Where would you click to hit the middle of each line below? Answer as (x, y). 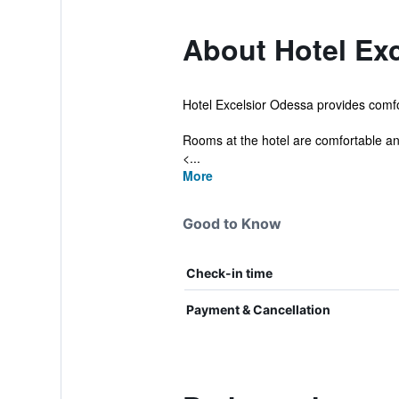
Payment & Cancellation (258, 309)
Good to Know (232, 224)
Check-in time (229, 273)
